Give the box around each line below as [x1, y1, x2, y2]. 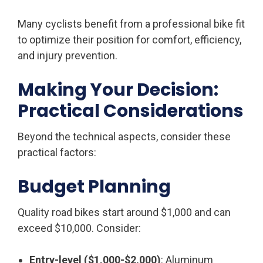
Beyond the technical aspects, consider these [18, 130, 231, 143]
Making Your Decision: [18, 77, 218, 102]
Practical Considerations [18, 98, 244, 123]
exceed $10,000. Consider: [18, 221, 141, 234]
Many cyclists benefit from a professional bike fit [18, 17, 245, 30]
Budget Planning [18, 174, 171, 199]
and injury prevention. [18, 49, 117, 62]
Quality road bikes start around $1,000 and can [18, 205, 231, 218]
